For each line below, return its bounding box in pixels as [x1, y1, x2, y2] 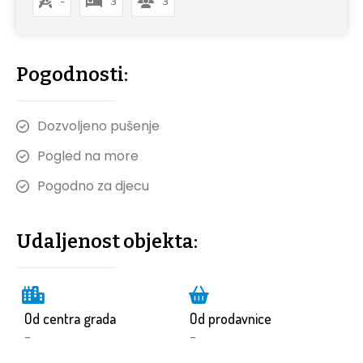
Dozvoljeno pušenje [37, 117, 160, 136]
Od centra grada [24, 310, 116, 328]
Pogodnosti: [16, 63, 128, 87]
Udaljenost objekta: [16, 230, 198, 254]
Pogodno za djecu [37, 177, 149, 196]
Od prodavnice [190, 310, 271, 328]
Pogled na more [37, 147, 139, 166]
